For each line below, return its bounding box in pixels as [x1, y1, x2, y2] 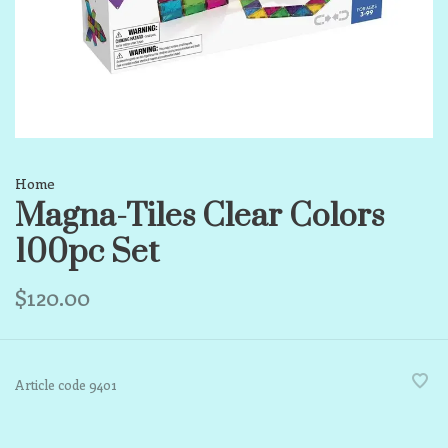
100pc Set [15, 232, 159, 273]
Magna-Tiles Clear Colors [15, 196, 384, 237]
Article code [15, 375, 86, 393]
